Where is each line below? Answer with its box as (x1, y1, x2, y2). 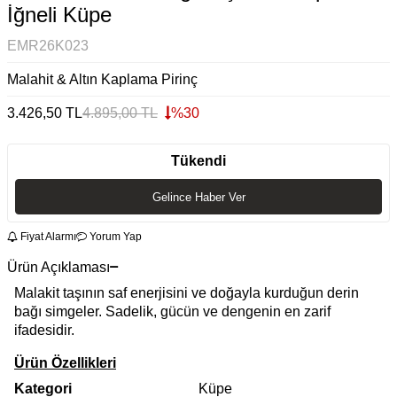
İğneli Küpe (7, 3, 112, 27)
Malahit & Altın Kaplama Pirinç (7, 72, 198, 88)
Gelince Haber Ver (152, 190, 245, 204)
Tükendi (171, 153, 226, 169)
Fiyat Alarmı (18, 230, 76, 243)
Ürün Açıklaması (7, 259, 110, 275)
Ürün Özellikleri (14, 354, 116, 370)
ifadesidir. (14, 322, 74, 338)
